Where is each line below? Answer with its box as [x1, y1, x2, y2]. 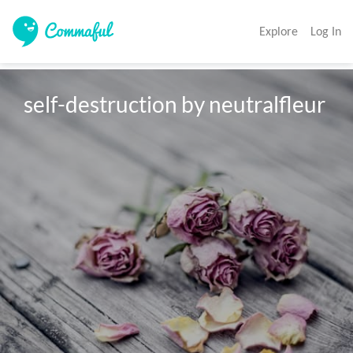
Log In [310, 24, 341, 39]
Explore [259, 24, 298, 39]
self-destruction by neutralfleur [24, 91, 326, 118]
